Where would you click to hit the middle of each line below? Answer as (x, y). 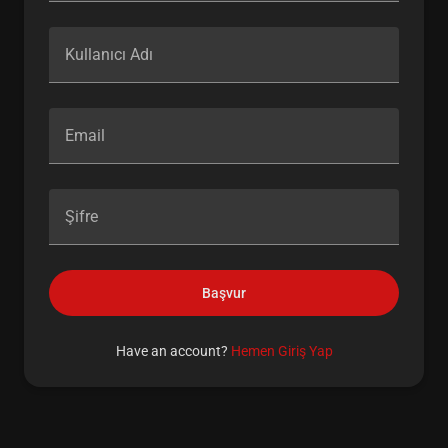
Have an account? (173, 350)
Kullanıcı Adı (109, 54)
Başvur (224, 292)
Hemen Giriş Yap (281, 350)
